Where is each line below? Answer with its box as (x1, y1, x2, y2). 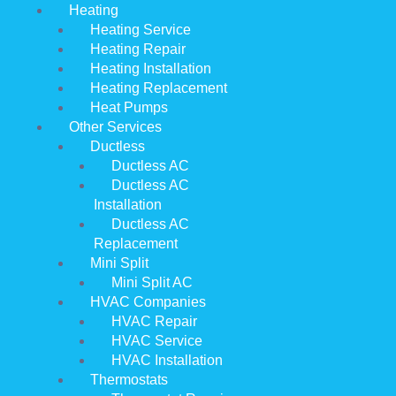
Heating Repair (90, 42, 186, 57)
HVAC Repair (111, 314, 197, 330)
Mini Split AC (111, 275, 193, 291)
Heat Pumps (90, 100, 168, 116)
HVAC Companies (90, 294, 206, 310)
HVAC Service (111, 333, 202, 349)
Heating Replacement (90, 80, 227, 96)
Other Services (69, 119, 162, 135)
